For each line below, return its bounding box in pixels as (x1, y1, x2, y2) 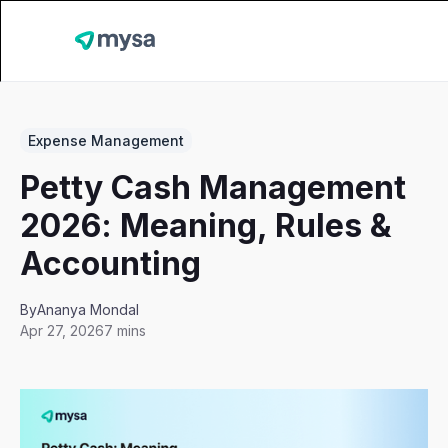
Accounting (20, 244, 202, 283)
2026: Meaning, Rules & (20, 206, 393, 245)
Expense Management (28, 132, 185, 149)
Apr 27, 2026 (20, 322, 105, 339)
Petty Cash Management (20, 168, 407, 207)
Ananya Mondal (37, 301, 140, 318)
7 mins (104, 322, 147, 339)
